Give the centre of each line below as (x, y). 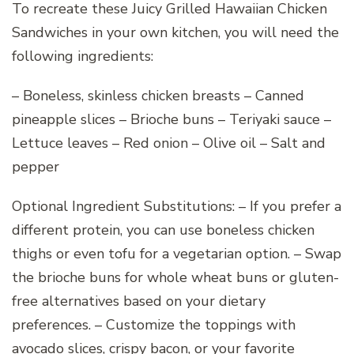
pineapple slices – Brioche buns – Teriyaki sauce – (171, 120)
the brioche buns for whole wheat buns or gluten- (175, 278)
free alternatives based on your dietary (139, 301)
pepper (36, 167)
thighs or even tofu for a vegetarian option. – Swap (177, 254)
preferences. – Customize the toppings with (154, 325)
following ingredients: (83, 56)
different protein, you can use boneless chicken (163, 230)
